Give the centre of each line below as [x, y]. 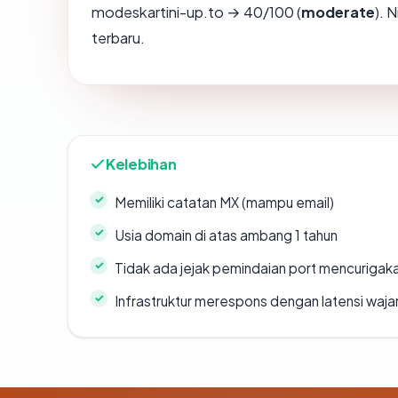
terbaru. [118, 37]
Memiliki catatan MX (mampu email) [224, 202]
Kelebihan [141, 163]
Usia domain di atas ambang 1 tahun [226, 235]
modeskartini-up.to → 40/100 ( [196, 12]
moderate [338, 12]
